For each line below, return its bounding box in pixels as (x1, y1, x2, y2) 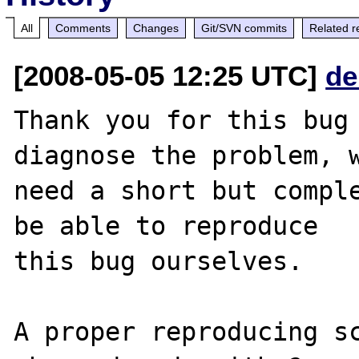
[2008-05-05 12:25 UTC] (14, 59, 326, 91)
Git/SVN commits (201, 21, 288, 34)
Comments (55, 21, 111, 34)
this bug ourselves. (14, 246, 319, 276)
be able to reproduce (14, 211, 319, 240)
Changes (133, 21, 179, 34)
